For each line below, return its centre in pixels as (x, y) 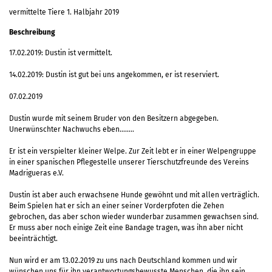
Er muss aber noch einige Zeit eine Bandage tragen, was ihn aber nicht (126, 227)
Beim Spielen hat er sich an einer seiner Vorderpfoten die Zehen (117, 206)
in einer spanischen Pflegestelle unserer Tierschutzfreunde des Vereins (129, 162)
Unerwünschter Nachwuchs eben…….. (72, 129)
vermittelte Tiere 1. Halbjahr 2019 (64, 12)
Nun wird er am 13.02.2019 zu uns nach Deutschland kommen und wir (123, 260)
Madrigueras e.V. (36, 173)
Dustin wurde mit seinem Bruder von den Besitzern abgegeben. (114, 118)
